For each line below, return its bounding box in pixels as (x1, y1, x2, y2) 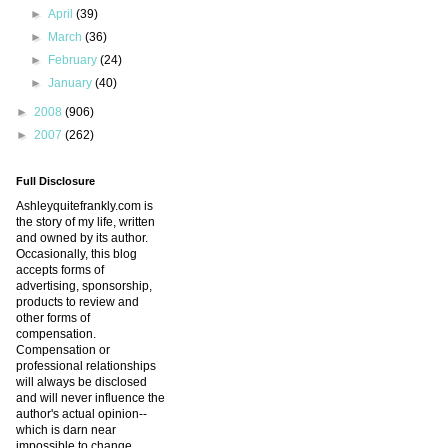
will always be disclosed (16, 375, 147, 390)
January (48, 76, 96, 91)
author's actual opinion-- (16, 407, 147, 422)
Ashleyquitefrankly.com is (16, 199, 153, 214)
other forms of (16, 311, 90, 326)
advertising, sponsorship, (16, 279, 152, 294)
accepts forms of (16, 263, 104, 278)
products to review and (16, 295, 139, 310)
